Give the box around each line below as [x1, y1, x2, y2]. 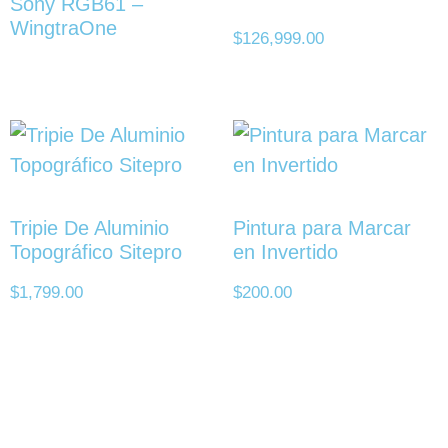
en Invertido [232, 240, 338, 263]
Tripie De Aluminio [10, 216, 169, 239]
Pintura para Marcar [232, 216, 411, 239]
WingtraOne [10, 17, 117, 40]
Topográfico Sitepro [10, 240, 182, 263]
